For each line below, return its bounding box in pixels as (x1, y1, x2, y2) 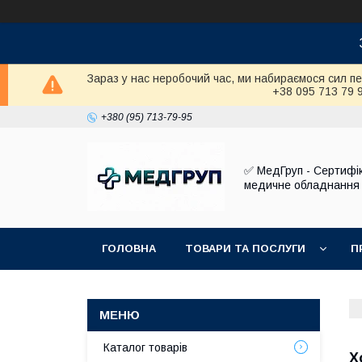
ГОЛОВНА (102, 242, 156, 255)
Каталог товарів (103, 341, 187, 354)
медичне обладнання (244, 179, 360, 192)
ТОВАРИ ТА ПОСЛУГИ (185, 242, 305, 255)
